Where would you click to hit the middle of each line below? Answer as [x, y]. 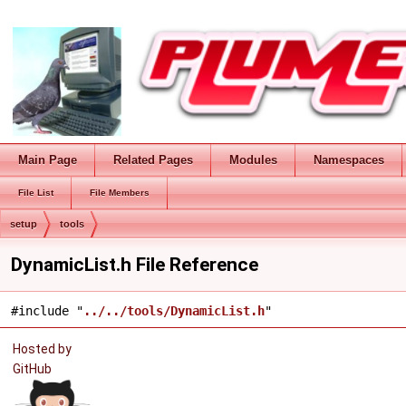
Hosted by [42, 349]
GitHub [35, 369]
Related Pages [153, 160]
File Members [120, 193]
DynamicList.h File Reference [135, 265]
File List [36, 193]
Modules [253, 160]
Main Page [48, 160]
